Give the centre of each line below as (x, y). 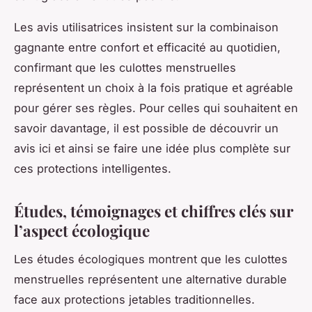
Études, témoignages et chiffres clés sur (154, 211)
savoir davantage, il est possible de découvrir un (146, 128)
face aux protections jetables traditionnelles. (134, 299)
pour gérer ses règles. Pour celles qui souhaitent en (156, 108)
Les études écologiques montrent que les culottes (151, 259)
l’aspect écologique (82, 231)
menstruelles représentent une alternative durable (150, 279)
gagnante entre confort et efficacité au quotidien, (147, 48)
